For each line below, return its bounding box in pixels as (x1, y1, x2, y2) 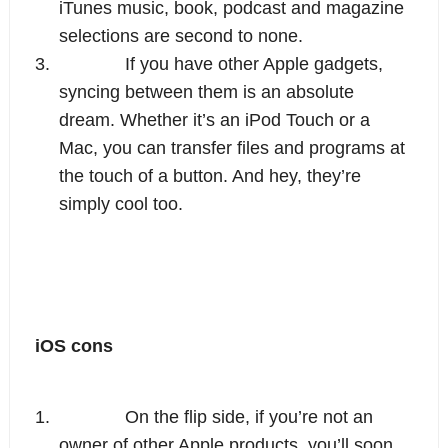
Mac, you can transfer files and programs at (58, 137, 405, 158)
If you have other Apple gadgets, (124, 53, 383, 74)
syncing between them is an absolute (58, 81, 354, 102)
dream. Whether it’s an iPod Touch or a (58, 109, 370, 130)
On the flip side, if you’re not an (124, 406, 373, 427)
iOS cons (34, 335, 113, 356)
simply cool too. (58, 193, 183, 214)
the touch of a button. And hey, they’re (58, 165, 361, 186)
